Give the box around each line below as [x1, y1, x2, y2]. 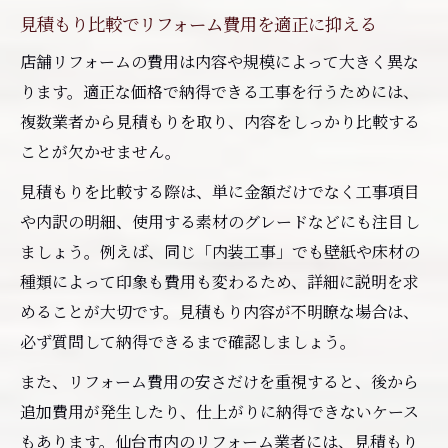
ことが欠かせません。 [20, 139, 181, 163]
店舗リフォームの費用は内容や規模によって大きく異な [20, 49, 419, 73]
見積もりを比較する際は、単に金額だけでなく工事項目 [20, 179, 420, 203]
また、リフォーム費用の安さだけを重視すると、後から [20, 369, 419, 393]
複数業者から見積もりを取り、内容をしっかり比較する [20, 109, 420, 133]
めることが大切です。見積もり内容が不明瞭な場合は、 [20, 299, 419, 323]
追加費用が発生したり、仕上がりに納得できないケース [20, 399, 419, 423]
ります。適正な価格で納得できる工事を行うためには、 [20, 79, 419, 103]
